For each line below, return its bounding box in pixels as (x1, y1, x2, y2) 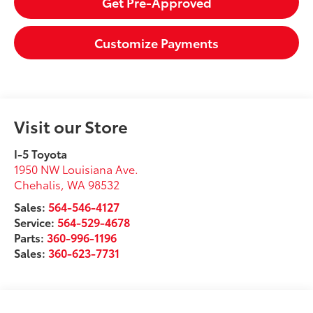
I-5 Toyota (14, 145, 68, 161)
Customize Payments (94, 33, 219, 52)
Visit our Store (14, 113, 129, 138)
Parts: (14, 228, 48, 245)
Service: (14, 213, 58, 230)
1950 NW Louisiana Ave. (14, 160, 139, 177)
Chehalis (14, 175, 61, 192)
